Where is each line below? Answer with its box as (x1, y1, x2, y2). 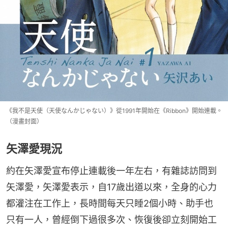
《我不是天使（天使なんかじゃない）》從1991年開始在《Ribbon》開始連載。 (6, 106, 222, 115)
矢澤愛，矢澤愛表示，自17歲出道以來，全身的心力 (6, 181, 217, 192)
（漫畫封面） (6, 117, 43, 125)
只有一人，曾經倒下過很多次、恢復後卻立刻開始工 (6, 214, 217, 225)
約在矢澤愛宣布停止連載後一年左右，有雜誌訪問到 (6, 165, 217, 176)
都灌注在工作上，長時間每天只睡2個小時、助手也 (6, 197, 213, 209)
